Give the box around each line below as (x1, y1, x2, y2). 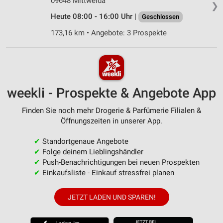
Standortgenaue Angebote (40, 136, 128, 146)
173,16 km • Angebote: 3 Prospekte (51, 28, 167, 38)
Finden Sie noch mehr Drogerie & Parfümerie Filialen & (22, 106, 201, 115)
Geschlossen (142, 13, 179, 21)
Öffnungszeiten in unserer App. (61, 116, 162, 125)
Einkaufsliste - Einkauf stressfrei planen (40, 168, 174, 177)
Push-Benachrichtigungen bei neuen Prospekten (40, 157, 200, 167)
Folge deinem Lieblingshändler (40, 147, 143, 156)
